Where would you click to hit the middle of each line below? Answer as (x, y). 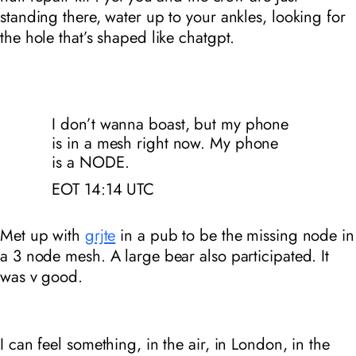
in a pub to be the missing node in (235, 236)
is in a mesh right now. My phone (165, 143)
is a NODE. (91, 162)
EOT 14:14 (87, 189)
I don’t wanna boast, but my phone (170, 124)
